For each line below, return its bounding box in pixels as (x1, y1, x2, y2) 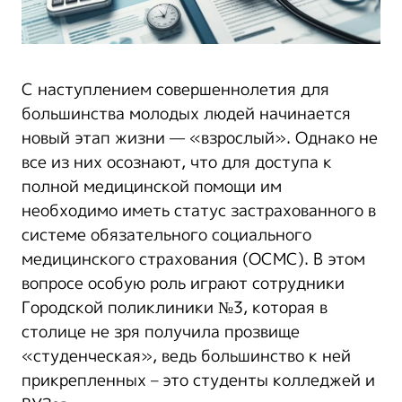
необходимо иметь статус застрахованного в (22, 198, 376, 223)
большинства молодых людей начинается (22, 101, 351, 126)
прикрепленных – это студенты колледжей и (22, 368, 375, 392)
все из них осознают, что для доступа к (22, 150, 332, 174)
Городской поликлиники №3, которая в (22, 295, 328, 319)
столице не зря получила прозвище (22, 319, 300, 344)
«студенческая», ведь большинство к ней (22, 344, 351, 368)
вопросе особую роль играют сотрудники (22, 271, 345, 295)
